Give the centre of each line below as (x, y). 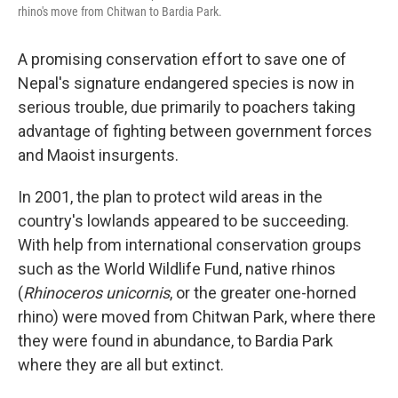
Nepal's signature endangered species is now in (186, 83)
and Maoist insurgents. (98, 155)
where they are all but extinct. (121, 364)
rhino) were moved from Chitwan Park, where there (197, 316)
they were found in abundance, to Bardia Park (175, 340)
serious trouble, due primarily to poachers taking (187, 107)
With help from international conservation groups (190, 244)
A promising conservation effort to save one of (182, 59)
